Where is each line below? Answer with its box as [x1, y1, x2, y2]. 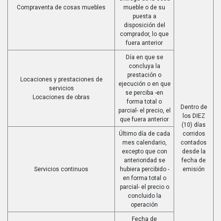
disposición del [123, 21, 165, 29]
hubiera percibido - [119, 165, 169, 173]
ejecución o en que [118, 80, 171, 87]
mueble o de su [123, 3, 165, 11]
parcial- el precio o [119, 183, 169, 190]
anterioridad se [123, 156, 165, 164]
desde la [182, 147, 206, 155]
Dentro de [180, 103, 207, 110]
